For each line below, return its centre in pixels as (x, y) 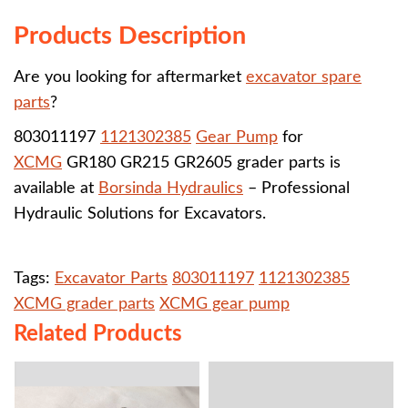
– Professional (296, 189)
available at (56, 189)
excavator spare (304, 77)
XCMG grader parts (84, 304)
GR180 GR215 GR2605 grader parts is (201, 163)
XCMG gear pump (224, 304)
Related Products (98, 334)
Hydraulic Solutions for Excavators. (140, 214)
